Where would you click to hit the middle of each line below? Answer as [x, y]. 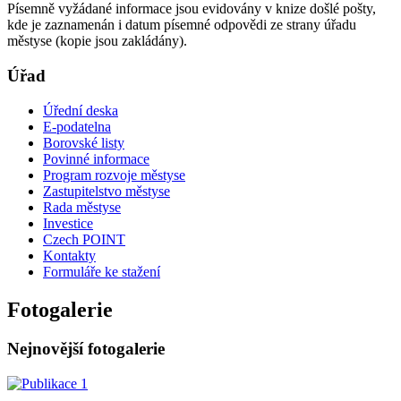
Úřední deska [81, 110]
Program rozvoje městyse [114, 175]
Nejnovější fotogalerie [86, 349]
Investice [68, 223]
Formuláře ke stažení [102, 271]
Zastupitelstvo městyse [107, 191]
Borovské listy [84, 142]
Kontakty [69, 255]
